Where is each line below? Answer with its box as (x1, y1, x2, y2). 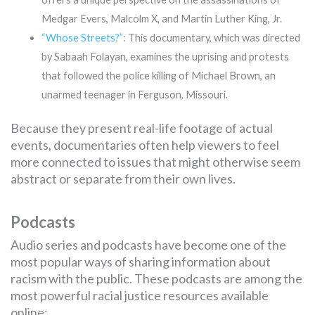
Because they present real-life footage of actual (11, 120, 273, 136)
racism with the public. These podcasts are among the (11, 270, 302, 286)
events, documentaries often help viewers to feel (11, 136, 279, 153)
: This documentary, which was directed (122, 31, 300, 44)
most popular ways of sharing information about (11, 253, 271, 269)
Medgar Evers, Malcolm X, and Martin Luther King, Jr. (41, 12, 282, 25)
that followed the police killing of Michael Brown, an (41, 69, 276, 82)
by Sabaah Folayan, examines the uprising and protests (41, 50, 289, 63)
